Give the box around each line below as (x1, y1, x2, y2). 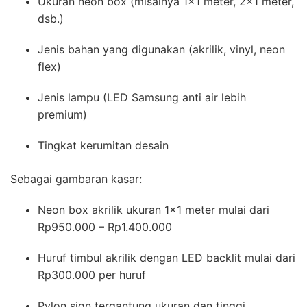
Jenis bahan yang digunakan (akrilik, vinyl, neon (38, 42, 285, 57)
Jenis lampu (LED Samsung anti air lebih (38, 90, 246, 105)
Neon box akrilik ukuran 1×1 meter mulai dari (38, 203, 269, 217)
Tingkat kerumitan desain (38, 138, 169, 153)
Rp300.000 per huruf (38, 268, 146, 282)
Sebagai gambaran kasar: (10, 172, 142, 186)
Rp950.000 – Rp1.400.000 (38, 220, 172, 234)
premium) (38, 108, 87, 122)
